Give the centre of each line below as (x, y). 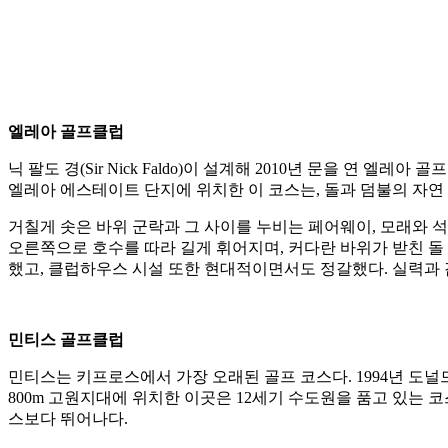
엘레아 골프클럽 (66, 132)
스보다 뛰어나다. (68, 419)
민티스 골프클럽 (66, 340)
